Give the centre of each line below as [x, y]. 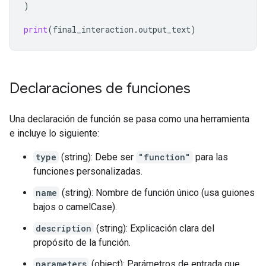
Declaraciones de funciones [100, 89]
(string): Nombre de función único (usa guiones [157, 193]
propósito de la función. [82, 243]
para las [210, 157]
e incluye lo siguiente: [54, 134]
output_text [164, 30]
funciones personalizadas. [88, 172]
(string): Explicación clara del [154, 229]
